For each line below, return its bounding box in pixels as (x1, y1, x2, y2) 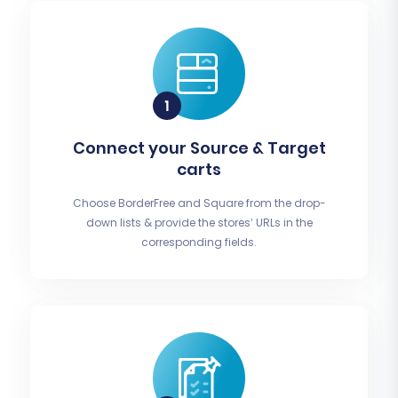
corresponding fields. (141, 235, 257, 251)
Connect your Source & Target (72, 137, 326, 160)
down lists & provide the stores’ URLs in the (85, 215, 313, 231)
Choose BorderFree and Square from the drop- (72, 195, 326, 211)
